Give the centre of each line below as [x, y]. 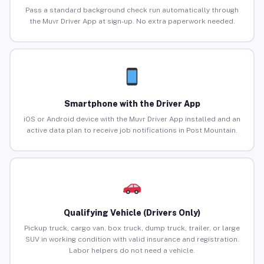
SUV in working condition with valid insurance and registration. [132, 240]
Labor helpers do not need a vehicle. [132, 251]
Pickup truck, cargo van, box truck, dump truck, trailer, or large [132, 228]
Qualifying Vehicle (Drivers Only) [132, 213]
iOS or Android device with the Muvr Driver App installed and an [132, 119]
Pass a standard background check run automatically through [132, 10]
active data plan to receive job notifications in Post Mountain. [132, 131]
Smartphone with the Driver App [132, 104]
